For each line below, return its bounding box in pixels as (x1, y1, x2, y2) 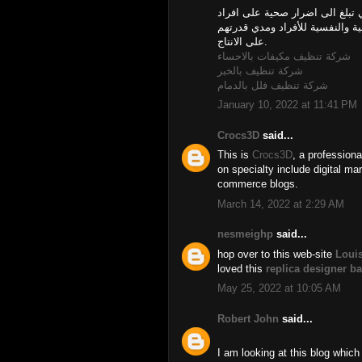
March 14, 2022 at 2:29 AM (217, 197, 344, 210)
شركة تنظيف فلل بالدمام (217, 78, 328, 91)
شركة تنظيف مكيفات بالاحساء (217, 49, 351, 62)
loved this (217, 262, 266, 275)
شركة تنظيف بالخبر (217, 64, 303, 77)
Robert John (217, 312, 279, 325)
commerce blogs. (217, 178, 298, 190)
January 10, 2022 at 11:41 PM (217, 99, 357, 111)
